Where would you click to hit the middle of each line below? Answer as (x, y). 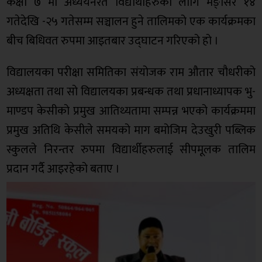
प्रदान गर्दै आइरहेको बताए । (63, 169)
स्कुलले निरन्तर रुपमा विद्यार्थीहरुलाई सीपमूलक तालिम (131, 150)
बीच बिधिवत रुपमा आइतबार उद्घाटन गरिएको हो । (113, 41)
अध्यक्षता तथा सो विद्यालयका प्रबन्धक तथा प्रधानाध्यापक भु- (131, 92)
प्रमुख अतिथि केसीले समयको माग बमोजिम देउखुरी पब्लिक (131, 131)
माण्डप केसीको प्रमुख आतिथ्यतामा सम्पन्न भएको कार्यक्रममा (131, 111)
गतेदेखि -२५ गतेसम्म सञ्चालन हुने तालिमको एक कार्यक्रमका (131, 22)
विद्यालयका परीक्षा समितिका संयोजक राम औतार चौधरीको (131, 73)
